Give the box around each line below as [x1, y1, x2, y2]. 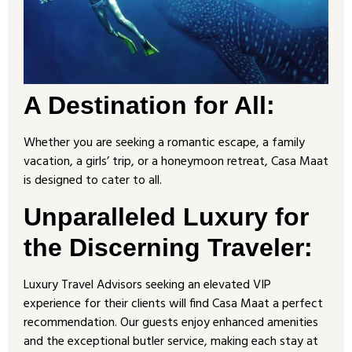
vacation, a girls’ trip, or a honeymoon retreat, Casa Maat [24, 152, 328, 173]
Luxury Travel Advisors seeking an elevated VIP [24, 274, 271, 295]
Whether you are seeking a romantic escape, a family [24, 133, 305, 154]
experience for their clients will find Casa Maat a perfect [24, 293, 323, 314]
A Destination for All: [24, 91, 275, 120]
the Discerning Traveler [24, 233, 304, 262]
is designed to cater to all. [24, 170, 162, 192]
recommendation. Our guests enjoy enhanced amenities [24, 312, 318, 333]
